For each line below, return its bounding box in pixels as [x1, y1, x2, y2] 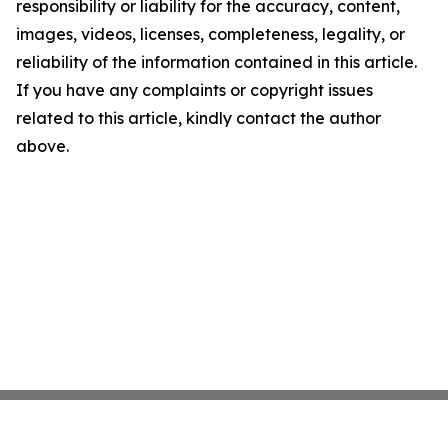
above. [16, 136, 69, 156]
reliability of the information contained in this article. [16, 52, 417, 72]
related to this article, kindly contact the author [16, 108, 381, 128]
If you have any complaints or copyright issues [16, 80, 373, 100]
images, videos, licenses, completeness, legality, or [16, 24, 405, 44]
